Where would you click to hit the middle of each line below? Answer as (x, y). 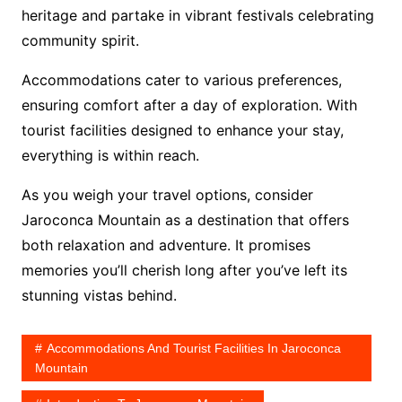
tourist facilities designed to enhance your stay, (182, 130)
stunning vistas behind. (99, 295)
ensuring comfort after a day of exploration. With (189, 105)
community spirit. (80, 40)
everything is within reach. (110, 155)
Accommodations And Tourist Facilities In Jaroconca (193, 348)
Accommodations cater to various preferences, (181, 80)
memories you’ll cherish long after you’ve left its (184, 270)
